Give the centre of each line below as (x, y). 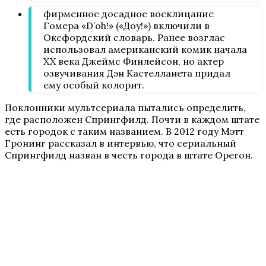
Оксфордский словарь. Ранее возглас (134, 37)
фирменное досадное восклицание (129, 14)
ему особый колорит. (94, 85)
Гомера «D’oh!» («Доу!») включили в (126, 26)
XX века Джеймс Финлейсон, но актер (134, 61)
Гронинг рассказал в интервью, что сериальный (121, 143)
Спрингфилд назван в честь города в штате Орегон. (129, 155)
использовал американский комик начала (145, 49)
